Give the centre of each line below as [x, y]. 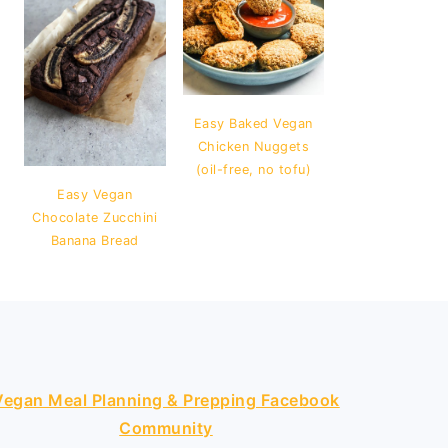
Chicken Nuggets [253, 146]
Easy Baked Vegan [253, 123]
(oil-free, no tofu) [253, 169]
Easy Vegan [95, 194]
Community [166, 427]
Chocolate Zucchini [95, 217]
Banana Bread [94, 240]
